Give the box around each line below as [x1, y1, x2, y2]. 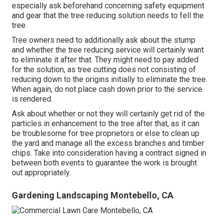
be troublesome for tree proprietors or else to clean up [12, 129, 199, 138]
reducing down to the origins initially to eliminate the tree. [12, 75, 207, 84]
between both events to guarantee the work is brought [12, 158, 197, 168]
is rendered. [12, 94, 53, 104]
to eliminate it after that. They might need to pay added [12, 55, 198, 65]
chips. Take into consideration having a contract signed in [12, 148, 206, 158]
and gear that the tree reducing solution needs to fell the [12, 11, 204, 21]
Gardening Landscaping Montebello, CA [12, 190, 173, 201]
